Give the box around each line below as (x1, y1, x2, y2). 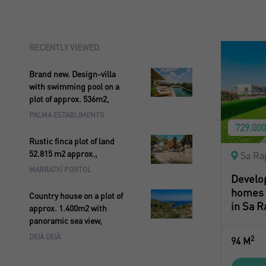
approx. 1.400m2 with (28, 203, 107, 213)
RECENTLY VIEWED (28, 42, 99, 52)
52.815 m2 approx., (28, 148, 97, 159)
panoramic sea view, (28, 216, 102, 226)
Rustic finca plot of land (28, 136, 115, 146)
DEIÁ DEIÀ (28, 232, 61, 241)
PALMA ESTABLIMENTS (28, 110, 104, 119)
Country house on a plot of (28, 191, 123, 201)
